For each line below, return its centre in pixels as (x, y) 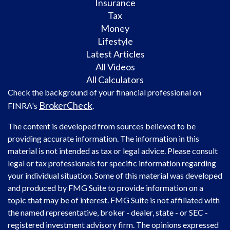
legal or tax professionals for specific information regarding (112, 163)
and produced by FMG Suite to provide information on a (106, 188)
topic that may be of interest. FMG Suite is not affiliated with (114, 200)
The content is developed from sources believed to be (102, 126)
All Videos (115, 67)
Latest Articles (115, 54)
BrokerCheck (66, 106)
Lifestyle (115, 41)
